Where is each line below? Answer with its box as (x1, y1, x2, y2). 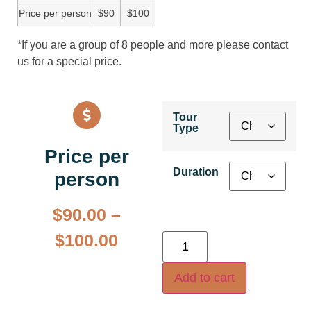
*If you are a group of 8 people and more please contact (17, 39, 288, 51)
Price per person (18, 8, 92, 19)
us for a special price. (17, 56, 121, 68)
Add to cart (174, 270, 235, 285)
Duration (173, 165, 219, 178)
